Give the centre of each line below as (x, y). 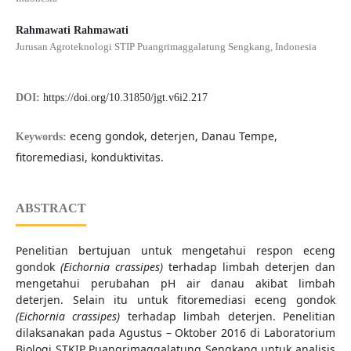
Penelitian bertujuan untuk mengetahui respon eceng (175, 251)
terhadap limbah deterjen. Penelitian (228, 317)
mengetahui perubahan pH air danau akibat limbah (175, 284)
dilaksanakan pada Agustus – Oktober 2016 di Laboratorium (175, 333)
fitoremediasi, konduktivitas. (89, 157)
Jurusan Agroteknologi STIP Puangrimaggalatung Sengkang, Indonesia (166, 47)
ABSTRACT (51, 208)
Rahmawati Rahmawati (72, 31)
